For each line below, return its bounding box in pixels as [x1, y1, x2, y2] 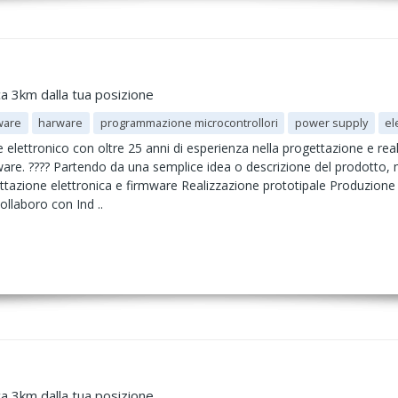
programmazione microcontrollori [99, 115, 278, 131]
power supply [295, 115, 369, 131]
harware [38, 115, 84, 131]
